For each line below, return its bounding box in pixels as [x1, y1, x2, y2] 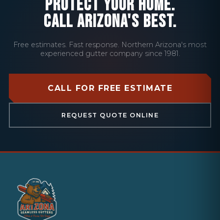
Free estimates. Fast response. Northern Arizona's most [13, 40, 207, 49]
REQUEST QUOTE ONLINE [61, 111, 159, 119]
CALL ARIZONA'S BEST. [43, 11, 177, 32]
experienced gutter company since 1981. [40, 49, 180, 58]
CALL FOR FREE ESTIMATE [48, 83, 172, 93]
